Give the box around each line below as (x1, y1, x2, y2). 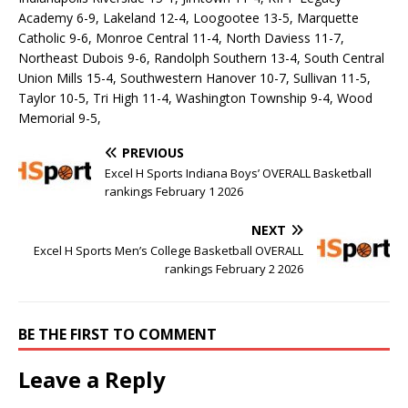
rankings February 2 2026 (165, 260, 303, 277)
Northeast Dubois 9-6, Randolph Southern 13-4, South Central (18, 48, 384, 66)
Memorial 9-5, (18, 108, 101, 127)
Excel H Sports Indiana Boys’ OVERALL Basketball (105, 164, 372, 181)
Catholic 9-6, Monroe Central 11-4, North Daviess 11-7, (18, 28, 344, 46)
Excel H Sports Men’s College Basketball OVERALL (34, 241, 303, 259)
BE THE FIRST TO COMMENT (18, 323, 217, 344)
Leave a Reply (18, 363, 166, 394)
